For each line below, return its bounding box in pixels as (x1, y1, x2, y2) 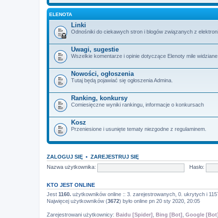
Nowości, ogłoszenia (71, 70, 134, 77)
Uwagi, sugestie (71, 45, 119, 53)
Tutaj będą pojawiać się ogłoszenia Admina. (71, 77, 173, 83)
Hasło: (189, 164, 204, 170)
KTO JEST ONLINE (47, 182, 95, 188)
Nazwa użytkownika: (47, 164, 96, 170)
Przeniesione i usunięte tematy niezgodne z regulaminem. (71, 126, 206, 132)
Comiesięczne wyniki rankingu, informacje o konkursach (71, 101, 204, 108)
